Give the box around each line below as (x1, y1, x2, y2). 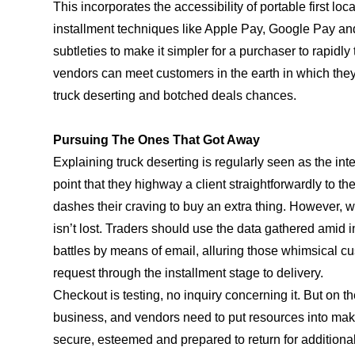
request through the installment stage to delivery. (53, 265, 324, 280)
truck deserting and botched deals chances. (53, 88, 297, 102)
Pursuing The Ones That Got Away (53, 132, 261, 147)
